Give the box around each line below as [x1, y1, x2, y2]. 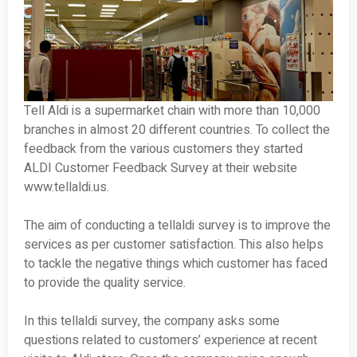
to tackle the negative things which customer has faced [24, 254, 328, 274]
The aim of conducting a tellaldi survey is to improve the [24, 216, 331, 236]
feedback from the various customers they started [24, 139, 303, 159]
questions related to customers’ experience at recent [24, 331, 317, 351]
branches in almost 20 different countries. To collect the [24, 120, 330, 140]
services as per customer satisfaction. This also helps [24, 235, 324, 255]
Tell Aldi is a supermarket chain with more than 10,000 [24, 101, 320, 121]
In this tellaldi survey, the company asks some [24, 312, 280, 331]
